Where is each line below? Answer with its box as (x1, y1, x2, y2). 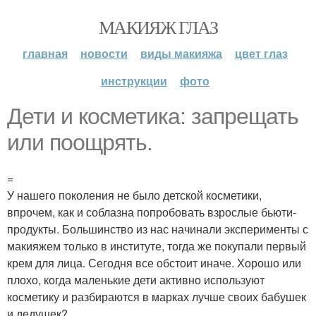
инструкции (101, 73, 167, 89)
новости (80, 45, 128, 61)
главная (23, 45, 68, 61)
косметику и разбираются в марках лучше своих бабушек (7, 288, 306, 305)
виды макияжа (140, 45, 222, 61)
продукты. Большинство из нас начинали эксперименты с (7, 221, 308, 237)
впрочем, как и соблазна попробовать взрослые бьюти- (7, 204, 296, 220)
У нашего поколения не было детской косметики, (7, 187, 262, 203)
